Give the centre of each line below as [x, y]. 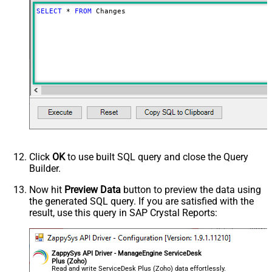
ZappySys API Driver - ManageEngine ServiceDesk [127, 253]
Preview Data [93, 189]
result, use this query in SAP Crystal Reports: [123, 212]
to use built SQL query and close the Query [157, 157]
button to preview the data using [191, 189]
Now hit [47, 189]
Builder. [45, 168]
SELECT [49, 11]
